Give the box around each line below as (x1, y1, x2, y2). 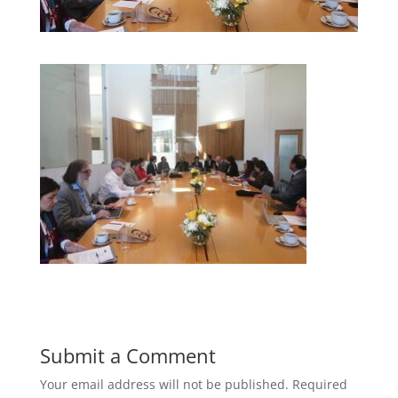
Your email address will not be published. (39, 375, 289, 393)
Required (291, 375, 347, 393)
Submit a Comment (39, 341, 216, 369)
